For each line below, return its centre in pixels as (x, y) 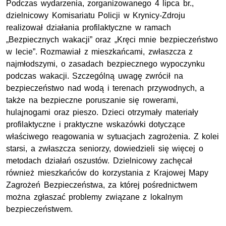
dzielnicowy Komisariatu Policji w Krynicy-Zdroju (96, 15)
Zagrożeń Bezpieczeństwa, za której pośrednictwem (102, 185)
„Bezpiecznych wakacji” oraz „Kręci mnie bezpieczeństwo (112, 39)
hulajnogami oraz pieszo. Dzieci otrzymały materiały (102, 112)
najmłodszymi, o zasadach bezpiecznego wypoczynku (106, 64)
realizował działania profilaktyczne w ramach (89, 27)
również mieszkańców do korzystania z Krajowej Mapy (107, 173)
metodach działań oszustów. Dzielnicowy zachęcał (99, 160)
